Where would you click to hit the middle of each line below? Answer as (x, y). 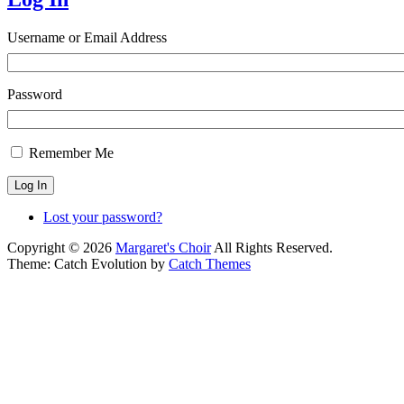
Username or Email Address (87, 37)
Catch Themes (210, 263)
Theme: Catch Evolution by (88, 263)
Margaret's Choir (163, 247)
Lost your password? (103, 216)
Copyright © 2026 (61, 247)
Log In (31, 185)
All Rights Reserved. (272, 247)
